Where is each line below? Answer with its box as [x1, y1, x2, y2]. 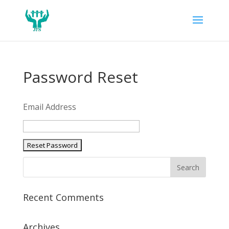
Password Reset [22, 66, 138, 87]
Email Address [22, 101, 76, 112]
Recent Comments [22, 191, 104, 203]
